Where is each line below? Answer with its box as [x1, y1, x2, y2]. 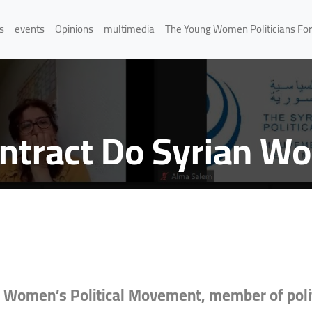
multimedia [103, 18, 155, 39]
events [14, 18, 45, 39]
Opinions [54, 18, 93, 39]
